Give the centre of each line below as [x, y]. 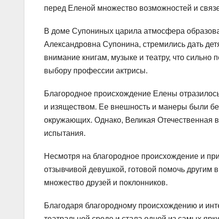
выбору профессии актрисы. [96, 71]
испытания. [65, 133]
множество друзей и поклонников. [106, 183]
